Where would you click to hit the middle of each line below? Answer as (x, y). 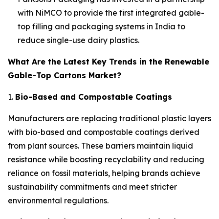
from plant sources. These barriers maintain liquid (100, 145)
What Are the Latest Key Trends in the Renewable (109, 61)
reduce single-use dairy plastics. (78, 40)
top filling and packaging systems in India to (101, 26)
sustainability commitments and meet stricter (92, 186)
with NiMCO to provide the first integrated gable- (111, 12)
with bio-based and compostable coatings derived (104, 132)
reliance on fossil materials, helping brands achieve (104, 173)
